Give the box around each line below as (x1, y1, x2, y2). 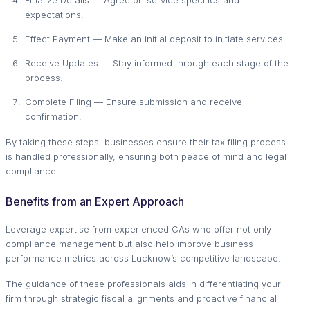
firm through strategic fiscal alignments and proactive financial (6, 292, 277, 304)
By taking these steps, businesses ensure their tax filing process (6, 136, 286, 147)
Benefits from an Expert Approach (6, 194, 184, 208)
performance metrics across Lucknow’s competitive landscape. (6, 252, 281, 264)
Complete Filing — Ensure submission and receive (25, 95, 242, 107)
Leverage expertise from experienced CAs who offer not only (6, 223, 271, 235)
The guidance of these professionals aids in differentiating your (6, 277, 281, 289)
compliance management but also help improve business (6, 237, 253, 249)
